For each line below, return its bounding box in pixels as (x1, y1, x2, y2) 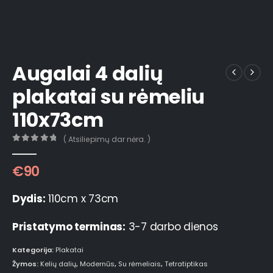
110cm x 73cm (45, 191, 119, 206)
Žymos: (12, 259, 40, 269)
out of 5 (18, 144, 66, 153)
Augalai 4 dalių (12, 60, 163, 88)
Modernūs (80, 259, 115, 269)
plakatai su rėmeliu (12, 83, 205, 111)
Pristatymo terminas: (12, 219, 126, 235)
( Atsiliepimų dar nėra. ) (63, 133, 151, 144)
